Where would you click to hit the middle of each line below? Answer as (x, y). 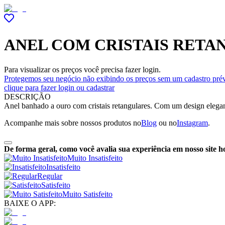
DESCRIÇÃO (27, 96)
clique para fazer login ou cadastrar (59, 87)
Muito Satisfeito (87, 194)
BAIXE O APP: (30, 203)
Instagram (192, 123)
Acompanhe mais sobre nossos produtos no (73, 123)
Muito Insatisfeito (95, 158)
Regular (50, 176)
